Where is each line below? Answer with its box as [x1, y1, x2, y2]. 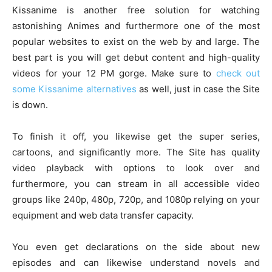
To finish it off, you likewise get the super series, [12, 130, 260, 142]
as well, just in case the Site [136, 83, 260, 95]
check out [216, 67, 260, 79]
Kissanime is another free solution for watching [12, 4, 260, 16]
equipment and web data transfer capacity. [12, 209, 194, 221]
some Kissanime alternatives [12, 83, 137, 95]
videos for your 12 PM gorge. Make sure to [12, 67, 216, 79]
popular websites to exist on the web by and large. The [12, 35, 260, 47]
